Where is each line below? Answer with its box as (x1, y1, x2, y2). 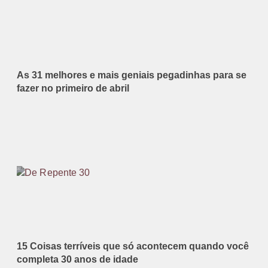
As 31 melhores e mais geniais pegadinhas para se (17, 70, 246, 81)
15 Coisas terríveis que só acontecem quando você (17, 241, 249, 252)
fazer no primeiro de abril (17, 83, 129, 94)
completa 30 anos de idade (17, 254, 138, 265)
